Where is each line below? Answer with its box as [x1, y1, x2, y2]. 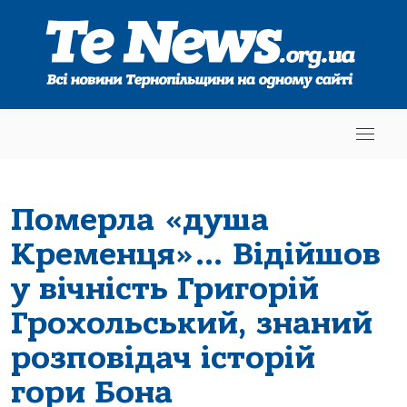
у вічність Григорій [11, 270, 319, 307]
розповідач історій [11, 339, 315, 376]
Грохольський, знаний [11, 304, 372, 342]
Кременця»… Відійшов [11, 235, 381, 273]
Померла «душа [11, 201, 269, 238]
